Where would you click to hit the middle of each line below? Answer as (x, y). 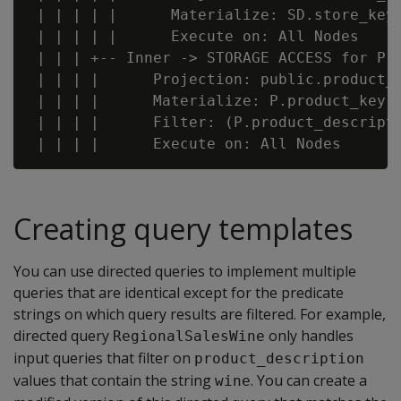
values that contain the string (114, 380)
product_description (279, 358)
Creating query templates (183, 229)
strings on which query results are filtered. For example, (200, 314)
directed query (63, 336)
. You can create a (309, 380)
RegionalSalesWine (189, 336)
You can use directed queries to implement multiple (185, 271)
